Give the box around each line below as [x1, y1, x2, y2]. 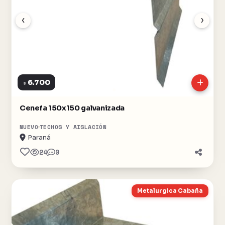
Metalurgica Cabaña [137, 187, 203, 194]
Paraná [28, 133, 51, 142]
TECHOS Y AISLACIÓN [40, 122, 107, 131]
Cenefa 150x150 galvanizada [20, 103, 125, 113]
